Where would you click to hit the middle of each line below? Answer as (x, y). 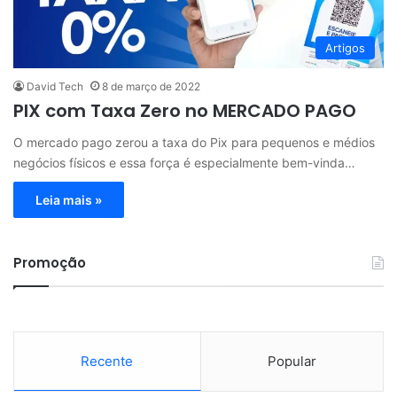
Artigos (345, 47)
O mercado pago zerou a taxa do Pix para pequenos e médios (194, 142)
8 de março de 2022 (151, 86)
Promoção (50, 262)
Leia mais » (69, 199)
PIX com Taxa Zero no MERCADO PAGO (185, 110)
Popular (292, 361)
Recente (107, 361)
